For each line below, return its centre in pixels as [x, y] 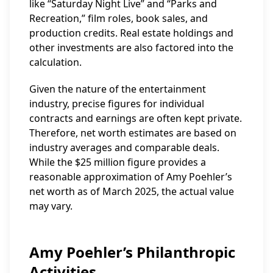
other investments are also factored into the [131, 48]
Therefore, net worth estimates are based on [133, 133]
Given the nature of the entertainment [118, 89]
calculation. [55, 62]
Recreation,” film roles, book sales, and [119, 18]
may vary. [51, 206]
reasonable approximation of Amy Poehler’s [131, 177]
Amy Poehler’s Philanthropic [132, 252]
